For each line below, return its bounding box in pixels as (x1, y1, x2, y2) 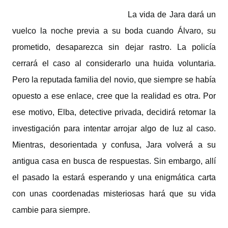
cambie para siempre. (12, 206, 90, 214)
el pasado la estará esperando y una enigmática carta (12, 173, 216, 182)
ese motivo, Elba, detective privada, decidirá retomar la (12, 108, 216, 117)
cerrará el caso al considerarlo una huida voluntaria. (12, 59, 216, 68)
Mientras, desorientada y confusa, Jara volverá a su (12, 140, 216, 149)
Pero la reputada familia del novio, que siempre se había (12, 75, 216, 84)
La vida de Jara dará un (128, 10, 216, 19)
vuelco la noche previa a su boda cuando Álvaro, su (12, 26, 216, 35)
